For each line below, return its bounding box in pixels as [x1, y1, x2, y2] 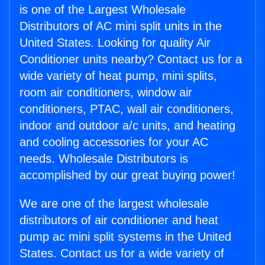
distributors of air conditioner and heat [20, 214, 218, 227]
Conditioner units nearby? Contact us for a [20, 53, 242, 66]
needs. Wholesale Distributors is [20, 152, 188, 166]
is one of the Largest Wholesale [20, 3, 186, 17]
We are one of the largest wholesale [20, 197, 209, 211]
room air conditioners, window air [20, 86, 192, 99]
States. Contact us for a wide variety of [20, 247, 224, 260]
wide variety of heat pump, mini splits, [20, 69, 217, 83]
